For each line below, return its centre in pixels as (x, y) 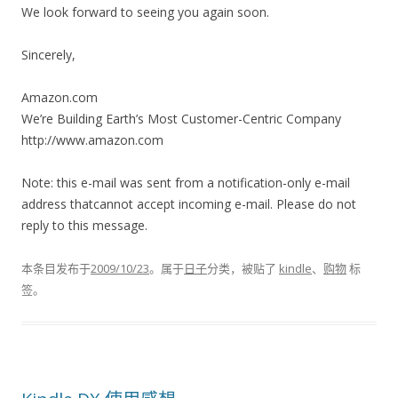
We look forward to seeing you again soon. (145, 12)
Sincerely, (48, 55)
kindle (295, 268)
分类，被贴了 (243, 268)
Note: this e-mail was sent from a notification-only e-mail (186, 183)
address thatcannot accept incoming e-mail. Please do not (189, 204)
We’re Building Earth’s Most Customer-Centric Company (181, 119)
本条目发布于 (56, 268)
